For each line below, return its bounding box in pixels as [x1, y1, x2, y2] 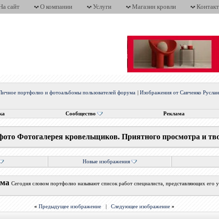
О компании [40, 3, 72, 10]
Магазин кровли [132, 3, 176, 10]
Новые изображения [82, 159, 130, 164]
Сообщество [65, 111, 96, 116]
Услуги [93, 3, 111, 10]
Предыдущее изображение [39, 204, 102, 209]
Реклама [163, 111, 185, 116]
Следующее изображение [111, 204, 171, 209]
